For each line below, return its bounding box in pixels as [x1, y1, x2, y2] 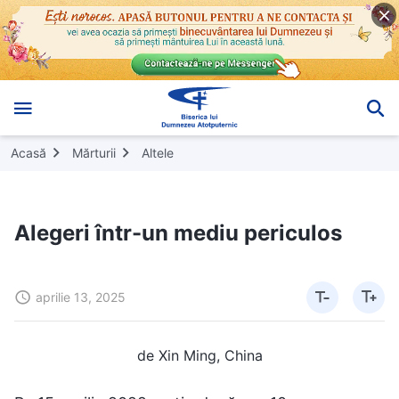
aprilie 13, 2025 [36, 289, 126, 305]
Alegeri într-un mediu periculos [14, 219, 342, 246]
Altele [142, 144, 174, 160]
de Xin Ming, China [136, 346, 263, 364]
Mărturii [72, 144, 116, 160]
